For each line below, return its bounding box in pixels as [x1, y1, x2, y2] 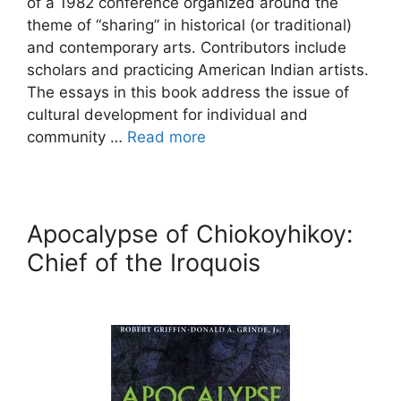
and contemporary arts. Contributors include [27, 38, 346, 56]
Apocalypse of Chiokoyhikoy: [27, 219, 353, 249]
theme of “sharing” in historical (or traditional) [27, 16, 352, 34]
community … [27, 128, 127, 146]
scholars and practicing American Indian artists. [27, 61, 369, 79]
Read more [127, 128, 206, 146]
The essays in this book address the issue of [27, 83, 349, 101]
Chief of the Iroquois [27, 248, 260, 277]
